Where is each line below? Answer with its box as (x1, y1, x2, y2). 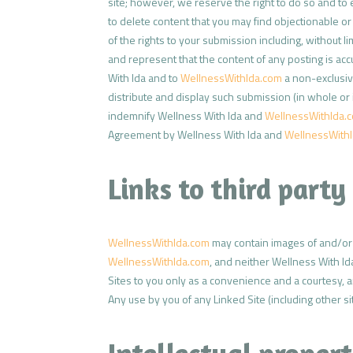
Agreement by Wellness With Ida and (108, 126, 284, 143)
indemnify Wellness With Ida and (108, 107, 265, 124)
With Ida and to (108, 69, 180, 87)
